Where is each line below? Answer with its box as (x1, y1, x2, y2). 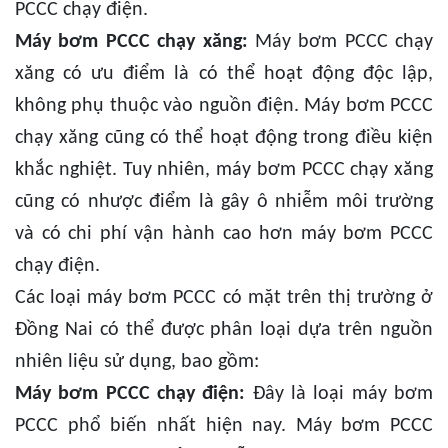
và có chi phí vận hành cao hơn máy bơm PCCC (15, 224, 433, 245)
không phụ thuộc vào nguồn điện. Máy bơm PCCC (15, 96, 433, 117)
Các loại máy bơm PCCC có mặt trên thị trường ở (15, 288, 433, 309)
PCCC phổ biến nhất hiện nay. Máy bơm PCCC (15, 416, 433, 437)
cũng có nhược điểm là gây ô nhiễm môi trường (15, 192, 433, 213)
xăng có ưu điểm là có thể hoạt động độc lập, (15, 64, 433, 85)
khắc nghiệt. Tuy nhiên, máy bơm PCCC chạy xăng (15, 160, 433, 181)
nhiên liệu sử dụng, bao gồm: (15, 352, 259, 373)
